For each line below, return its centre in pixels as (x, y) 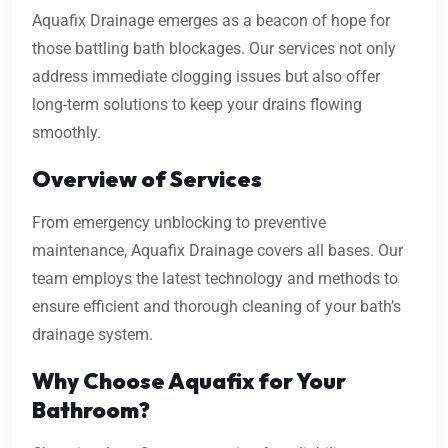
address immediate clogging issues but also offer (206, 77)
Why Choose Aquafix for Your (189, 381)
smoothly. (66, 133)
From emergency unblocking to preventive (179, 223)
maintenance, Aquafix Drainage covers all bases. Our (217, 251)
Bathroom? (91, 410)
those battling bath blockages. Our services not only (214, 49)
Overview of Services (147, 179)
